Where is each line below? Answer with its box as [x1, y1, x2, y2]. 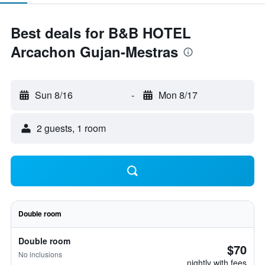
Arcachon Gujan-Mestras [11, 41, 178, 62]
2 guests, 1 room [37, 121, 106, 135]
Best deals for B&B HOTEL [11, 22, 191, 43]
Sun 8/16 [35, 88, 73, 102]
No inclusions [18, 249, 62, 259]
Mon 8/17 [158, 88, 198, 102]
